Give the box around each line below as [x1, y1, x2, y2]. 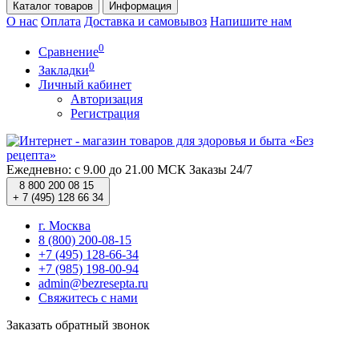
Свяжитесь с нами [38, 290, 138, 305]
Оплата [41, 14, 81, 28]
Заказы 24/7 [189, 162, 252, 176]
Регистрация [71, 106, 139, 120]
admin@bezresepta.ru [38, 276, 148, 290]
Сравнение [38, 45, 99, 59]
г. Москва [38, 218, 91, 232]
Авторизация [71, 91, 143, 106]
